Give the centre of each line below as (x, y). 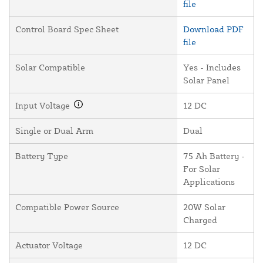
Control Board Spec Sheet (67, 29)
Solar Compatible (50, 68)
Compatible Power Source (67, 207)
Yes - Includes (212, 68)
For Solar (202, 169)
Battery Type (42, 156)
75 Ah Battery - (214, 156)
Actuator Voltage (49, 245)
